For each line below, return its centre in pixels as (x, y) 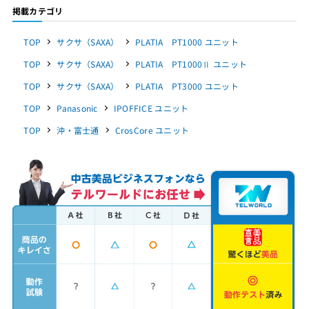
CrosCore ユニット (152, 130)
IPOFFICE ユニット (151, 108)
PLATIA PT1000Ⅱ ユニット (191, 64)
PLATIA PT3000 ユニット (187, 86)
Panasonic (77, 108)
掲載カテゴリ (38, 11)
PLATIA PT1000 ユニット (187, 42)
